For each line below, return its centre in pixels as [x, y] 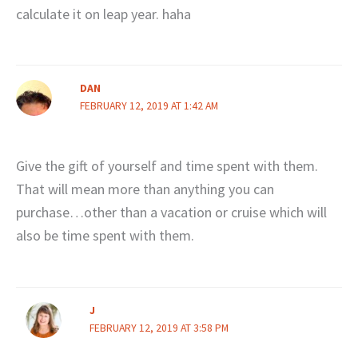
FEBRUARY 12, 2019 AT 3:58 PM [159, 328]
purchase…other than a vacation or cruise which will [171, 213]
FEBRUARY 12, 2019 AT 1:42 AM [149, 106]
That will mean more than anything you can [145, 189]
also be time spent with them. [105, 236]
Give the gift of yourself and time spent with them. [167, 166]
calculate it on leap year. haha [103, 14]
